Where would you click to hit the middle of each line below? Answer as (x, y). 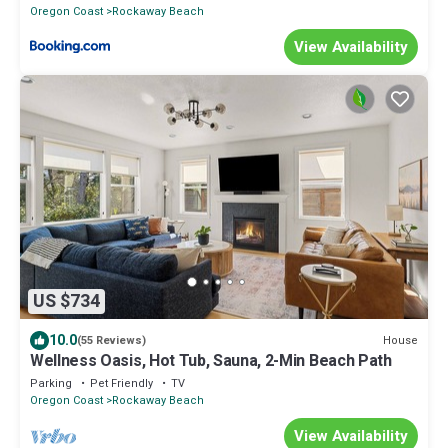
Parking (51, 384)
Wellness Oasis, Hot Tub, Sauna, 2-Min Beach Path (211, 361)
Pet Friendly (121, 384)
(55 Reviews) (111, 341)
